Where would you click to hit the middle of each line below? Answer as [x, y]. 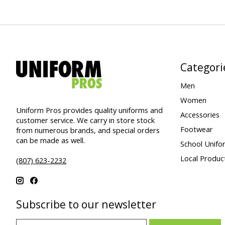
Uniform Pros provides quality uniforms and [89, 110]
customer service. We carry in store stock [85, 120]
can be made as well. [50, 140]
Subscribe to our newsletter [86, 204]
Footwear [196, 129]
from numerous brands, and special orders [88, 130]
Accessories [200, 114]
